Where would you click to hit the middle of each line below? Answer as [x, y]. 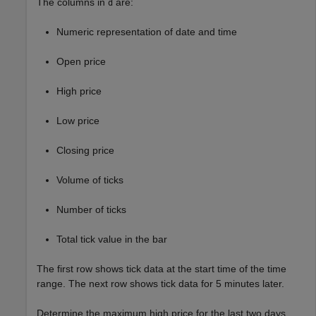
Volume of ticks [90, 180]
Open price [81, 62]
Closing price [85, 151]
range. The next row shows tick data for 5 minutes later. [160, 284]
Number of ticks [91, 210]
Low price [78, 121]
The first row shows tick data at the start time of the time [162, 269]
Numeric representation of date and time [147, 32]
